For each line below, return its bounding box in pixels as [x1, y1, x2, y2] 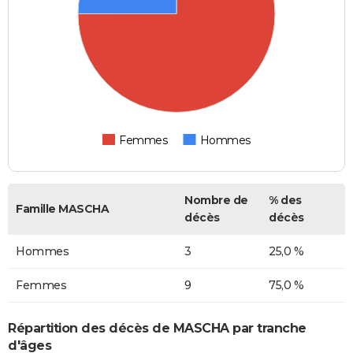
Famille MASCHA [16, 201, 109, 216]
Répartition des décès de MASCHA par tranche [8, 321, 307, 336]
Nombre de [184, 192, 248, 207]
